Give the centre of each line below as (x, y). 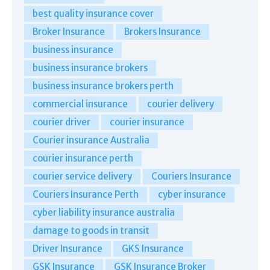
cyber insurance (192, 194)
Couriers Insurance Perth (86, 194)
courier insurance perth (83, 158)
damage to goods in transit (91, 230)
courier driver (61, 122)
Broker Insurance (69, 31)
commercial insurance (80, 104)
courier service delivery (82, 176)
